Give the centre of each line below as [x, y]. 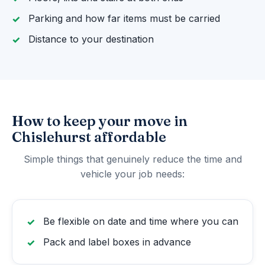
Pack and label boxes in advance [117, 242]
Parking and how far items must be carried [124, 19]
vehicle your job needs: [132, 174]
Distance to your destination [91, 39]
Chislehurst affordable [89, 137]
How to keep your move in [100, 121]
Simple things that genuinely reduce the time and [132, 159]
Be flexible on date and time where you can [141, 222]
